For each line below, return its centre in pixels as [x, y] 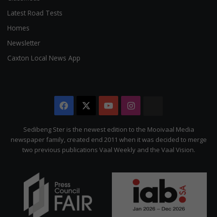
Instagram [156, 105]
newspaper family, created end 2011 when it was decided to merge [108, 139]
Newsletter [24, 43]
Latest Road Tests [35, 13]
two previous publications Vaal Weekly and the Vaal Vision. [108, 149]
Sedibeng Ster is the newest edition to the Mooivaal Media [108, 129]
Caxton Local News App [44, 58]
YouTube [132, 105]
